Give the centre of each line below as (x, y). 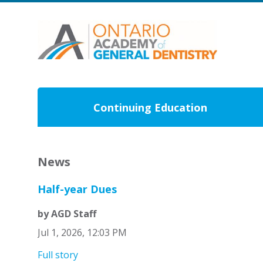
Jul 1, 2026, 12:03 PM (82, 233)
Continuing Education (151, 108)
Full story (58, 255)
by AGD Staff (67, 214)
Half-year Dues (77, 189)
